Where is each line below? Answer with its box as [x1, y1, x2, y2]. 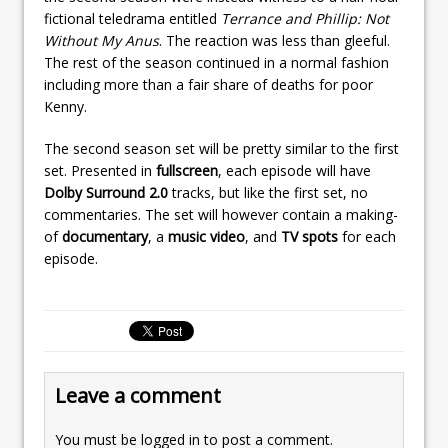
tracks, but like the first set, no [168, 182, 368, 202]
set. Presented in [44, 160, 156, 180]
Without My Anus [44, 30, 159, 50]
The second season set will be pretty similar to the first [44, 138, 399, 158]
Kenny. [44, 96, 87, 116]
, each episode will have [218, 160, 371, 180]
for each [338, 226, 396, 246]
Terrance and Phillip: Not [221, 8, 389, 28]
